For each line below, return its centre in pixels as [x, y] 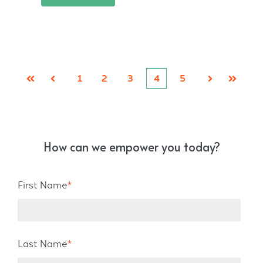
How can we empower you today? [131, 147]
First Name [43, 186]
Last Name [43, 244]
